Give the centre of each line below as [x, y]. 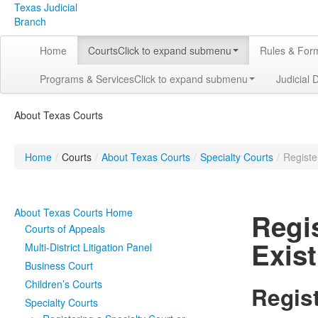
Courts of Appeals [65, 229]
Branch [30, 21]
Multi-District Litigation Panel [88, 247]
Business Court [59, 265]
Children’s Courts [64, 284]
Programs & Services [87, 79]
